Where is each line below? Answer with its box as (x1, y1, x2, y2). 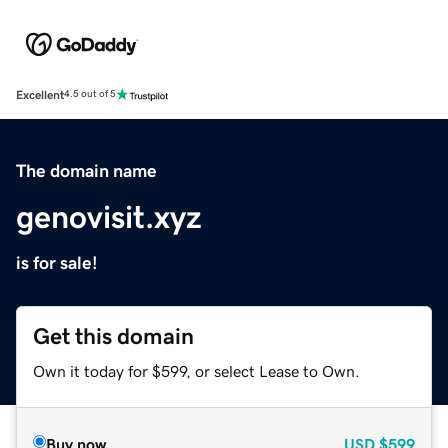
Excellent (16, 88, 64, 101)
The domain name (16, 161, 157, 180)
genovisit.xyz (16, 200, 202, 233)
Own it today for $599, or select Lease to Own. (33, 362, 360, 379)
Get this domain (33, 324, 194, 348)
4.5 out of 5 (64, 89, 116, 100)
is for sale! (16, 253, 98, 272)
